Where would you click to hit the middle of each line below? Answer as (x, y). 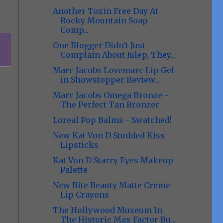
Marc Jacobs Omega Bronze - (110, 95)
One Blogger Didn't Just (99, 45)
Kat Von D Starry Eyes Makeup (113, 160)
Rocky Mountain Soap (104, 20)
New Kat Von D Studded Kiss (109, 135)
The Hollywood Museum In (107, 210)
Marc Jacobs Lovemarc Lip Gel (113, 70)
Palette (74, 170)
